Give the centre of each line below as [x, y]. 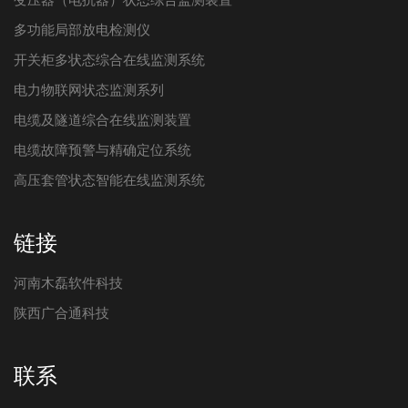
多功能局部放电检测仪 [82, 29]
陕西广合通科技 [61, 312]
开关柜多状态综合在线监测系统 [109, 59]
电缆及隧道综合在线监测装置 [102, 119]
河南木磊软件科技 [68, 282]
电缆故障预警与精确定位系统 [102, 149]
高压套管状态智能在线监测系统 [109, 179]
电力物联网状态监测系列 [89, 89]
